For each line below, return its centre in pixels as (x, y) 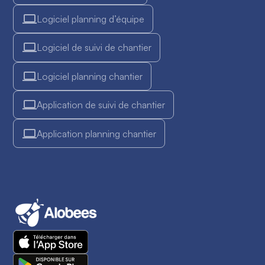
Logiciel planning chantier (89, 76)
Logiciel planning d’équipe (90, 19)
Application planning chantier (96, 133)
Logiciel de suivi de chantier (94, 48)
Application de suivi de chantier (101, 105)
